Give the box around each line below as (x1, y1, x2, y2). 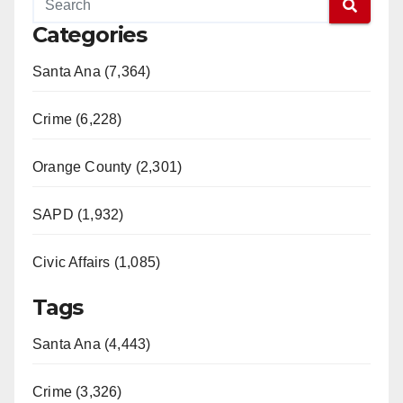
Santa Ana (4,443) (32, 336, 151, 353)
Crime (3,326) (32, 384, 122, 400)
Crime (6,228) (32, 112, 122, 128)
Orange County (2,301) (32, 159, 183, 175)
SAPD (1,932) (32, 207, 124, 223)
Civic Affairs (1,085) (32, 255, 161, 271)
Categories (32, 22, 147, 49)
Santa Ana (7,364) (32, 64, 151, 80)
